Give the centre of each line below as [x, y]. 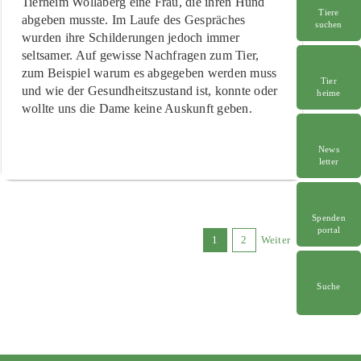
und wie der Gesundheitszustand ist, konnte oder [149, 90]
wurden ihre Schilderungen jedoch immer [131, 37]
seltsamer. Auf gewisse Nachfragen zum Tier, [140, 55]
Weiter [276, 239]
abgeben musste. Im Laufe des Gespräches [133, 19]
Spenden [329, 217]
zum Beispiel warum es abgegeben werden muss [149, 73]
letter [329, 161]
